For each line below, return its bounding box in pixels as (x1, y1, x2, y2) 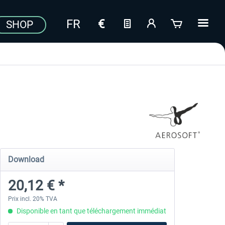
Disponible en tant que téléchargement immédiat (15, 207, 166, 215)
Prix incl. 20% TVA (8, 195, 57, 202)
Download (8, 155, 44, 164)
